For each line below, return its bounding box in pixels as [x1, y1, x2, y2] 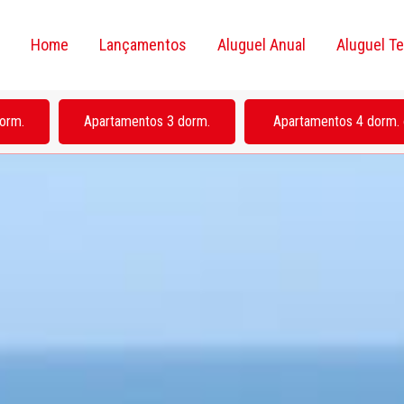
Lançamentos [99, 34, 187, 54]
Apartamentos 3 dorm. [84, 113, 210, 130]
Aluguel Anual [217, 34, 306, 54]
